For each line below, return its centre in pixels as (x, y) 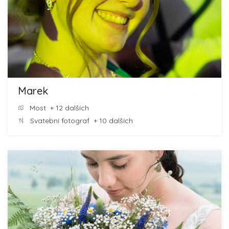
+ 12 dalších (67, 108)
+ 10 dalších (111, 121)
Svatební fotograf (60, 121)
